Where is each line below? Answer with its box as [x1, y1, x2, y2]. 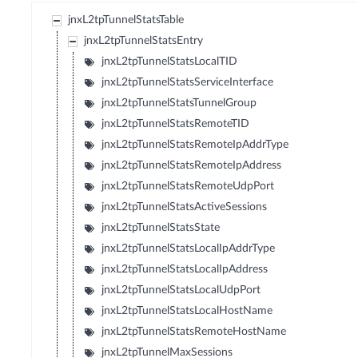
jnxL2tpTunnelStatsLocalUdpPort [101, 284, 261, 296]
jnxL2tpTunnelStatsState [101, 222, 221, 234]
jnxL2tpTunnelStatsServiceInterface [101, 77, 274, 89]
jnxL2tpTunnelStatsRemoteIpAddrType [101, 139, 289, 151]
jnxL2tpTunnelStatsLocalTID [101, 56, 238, 68]
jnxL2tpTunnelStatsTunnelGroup [101, 97, 257, 109]
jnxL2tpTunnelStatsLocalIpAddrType [101, 243, 276, 255]
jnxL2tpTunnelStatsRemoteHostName [101, 326, 287, 338]
